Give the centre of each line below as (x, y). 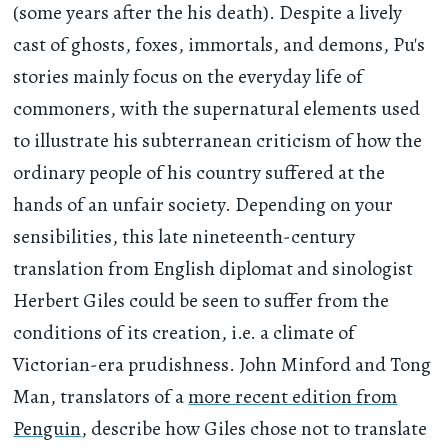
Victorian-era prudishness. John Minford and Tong (222, 365)
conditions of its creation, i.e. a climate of (184, 333)
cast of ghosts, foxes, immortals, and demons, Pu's (219, 45)
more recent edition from (293, 397)
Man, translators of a (101, 397)
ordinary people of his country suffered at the (199, 173)
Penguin (47, 429)
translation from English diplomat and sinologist (213, 269)
